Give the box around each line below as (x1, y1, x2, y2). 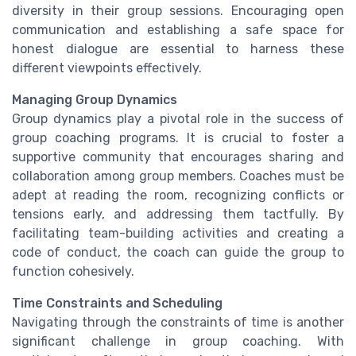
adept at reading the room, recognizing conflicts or (12, 188, 344, 203)
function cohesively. (12, 264, 134, 280)
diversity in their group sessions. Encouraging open (12, 3, 344, 19)
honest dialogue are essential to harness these (12, 41, 344, 57)
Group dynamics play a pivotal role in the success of (12, 111, 344, 127)
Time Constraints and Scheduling (12, 296, 222, 311)
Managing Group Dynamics (12, 92, 177, 108)
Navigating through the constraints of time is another (12, 315, 344, 331)
